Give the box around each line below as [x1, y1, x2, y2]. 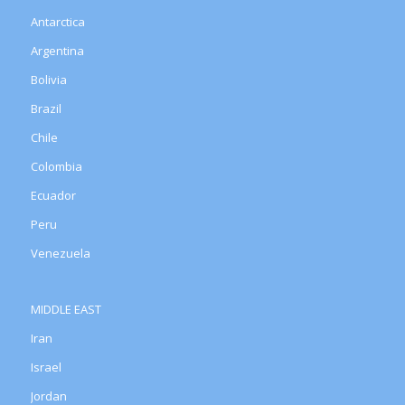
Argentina [30, 42, 84, 60]
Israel [30, 359, 61, 376]
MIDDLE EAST [30, 301, 101, 318]
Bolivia [30, 71, 67, 89]
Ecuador [30, 187, 76, 204]
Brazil [30, 100, 61, 118]
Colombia [30, 158, 82, 175]
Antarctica [30, 14, 85, 31]
